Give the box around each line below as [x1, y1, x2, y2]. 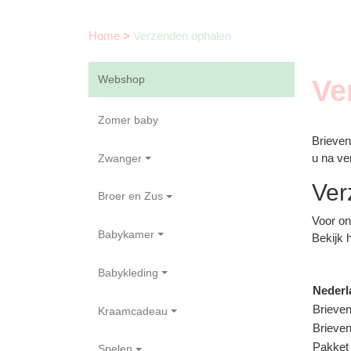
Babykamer [98, 228, 155, 241]
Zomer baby [98, 113, 159, 126]
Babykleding [98, 266, 159, 279]
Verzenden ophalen [133, 28, 232, 42]
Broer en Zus [98, 190, 164, 203]
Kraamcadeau [98, 304, 168, 317]
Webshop [98, 73, 146, 85]
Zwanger [98, 151, 143, 165]
